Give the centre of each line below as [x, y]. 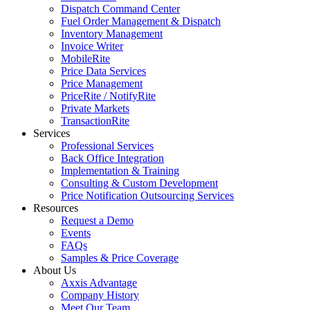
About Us [55, 270]
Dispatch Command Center [120, 9]
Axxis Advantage [99, 283]
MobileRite [85, 58]
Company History [100, 295]
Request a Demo [97, 220]
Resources [56, 208]
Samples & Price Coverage [120, 258]
